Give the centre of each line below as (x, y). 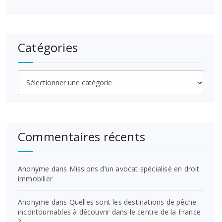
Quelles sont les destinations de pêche (133, 202)
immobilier (35, 178)
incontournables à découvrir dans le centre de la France (110, 212)
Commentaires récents (82, 136)
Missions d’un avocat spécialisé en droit (134, 168)
